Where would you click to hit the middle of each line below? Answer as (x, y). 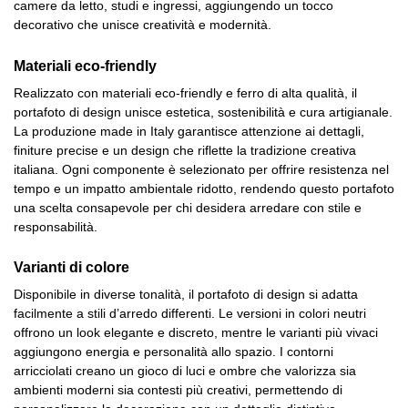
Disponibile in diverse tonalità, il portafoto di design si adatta (186, 294)
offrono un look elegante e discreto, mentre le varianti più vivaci (196, 332)
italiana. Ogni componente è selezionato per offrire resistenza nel (201, 169)
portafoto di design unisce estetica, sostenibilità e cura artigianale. (203, 112)
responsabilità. (56, 226)
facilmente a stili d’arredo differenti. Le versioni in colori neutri (190, 313)
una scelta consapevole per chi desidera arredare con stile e (188, 207)
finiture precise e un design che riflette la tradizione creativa (185, 150)
